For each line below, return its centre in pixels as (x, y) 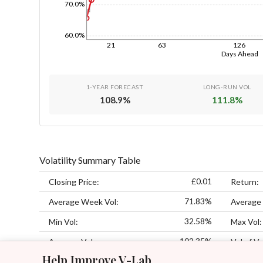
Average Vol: (72, 242)
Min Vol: (64, 222)
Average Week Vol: (84, 202)
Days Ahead (240, 53)
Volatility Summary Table (90, 160)
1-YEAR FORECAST (115, 87)
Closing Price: (74, 182)
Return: (245, 182)
